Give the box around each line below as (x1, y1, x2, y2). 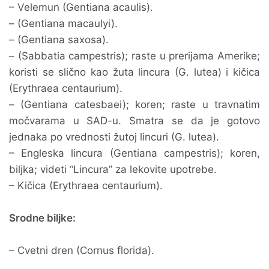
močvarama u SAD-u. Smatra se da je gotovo (9, 115, 260, 127)
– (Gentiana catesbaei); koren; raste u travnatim (9, 98, 260, 110)
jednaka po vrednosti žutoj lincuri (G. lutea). (9, 131, 219, 143)
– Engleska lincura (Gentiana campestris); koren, (9, 147, 260, 159)
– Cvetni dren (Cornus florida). (9, 244, 154, 256)
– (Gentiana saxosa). (9, 34, 109, 46)
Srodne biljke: (9, 212, 76, 224)
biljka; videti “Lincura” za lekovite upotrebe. (9, 163, 217, 175)
